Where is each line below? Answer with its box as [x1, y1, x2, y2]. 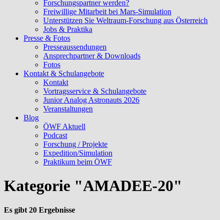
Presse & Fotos [24, 34, 70, 42]
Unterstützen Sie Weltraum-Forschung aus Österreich [43, 16, 208, 25]
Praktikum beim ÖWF [43, 158, 112, 166]
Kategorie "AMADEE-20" [4, 177, 182, 195]
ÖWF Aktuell [43, 122, 85, 131]
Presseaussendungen [43, 43, 107, 51]
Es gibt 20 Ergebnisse [4, 205, 75, 214]
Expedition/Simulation [43, 149, 112, 157]
